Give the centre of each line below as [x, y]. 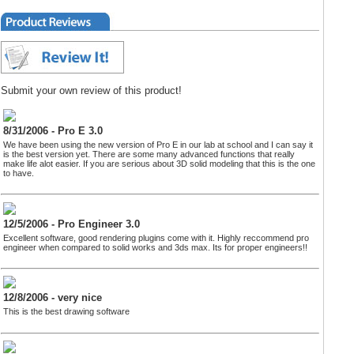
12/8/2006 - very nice [53, 298]
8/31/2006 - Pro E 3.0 [53, 130]
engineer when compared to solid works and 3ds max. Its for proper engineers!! [155, 247]
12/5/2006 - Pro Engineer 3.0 [72, 224]
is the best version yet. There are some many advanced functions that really [149, 154]
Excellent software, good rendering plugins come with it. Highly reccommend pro [156, 237]
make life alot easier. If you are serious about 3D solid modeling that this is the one [159, 163]
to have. [19, 173]
